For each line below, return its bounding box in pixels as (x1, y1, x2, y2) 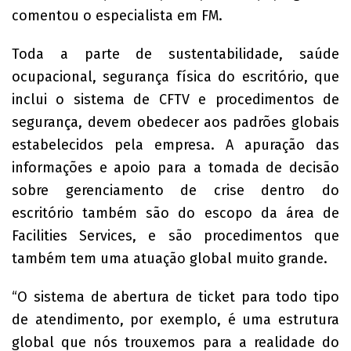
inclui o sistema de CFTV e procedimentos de (12, 91, 339, 108)
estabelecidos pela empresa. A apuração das (12, 136, 339, 154)
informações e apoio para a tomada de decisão (12, 159, 339, 176)
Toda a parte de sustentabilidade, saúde (12, 45, 339, 63)
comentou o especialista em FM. (12, 7, 223, 24)
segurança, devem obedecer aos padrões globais (12, 114, 339, 131)
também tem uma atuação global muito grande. (12, 250, 327, 267)
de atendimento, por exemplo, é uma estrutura (12, 311, 339, 328)
